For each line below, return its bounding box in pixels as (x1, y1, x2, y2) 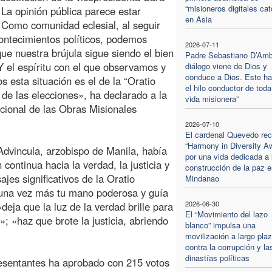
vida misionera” (185, 92, 239, 104)
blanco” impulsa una (185, 219, 256, 231)
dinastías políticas (185, 251, 250, 263)
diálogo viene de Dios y (185, 59, 267, 72)
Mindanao (185, 172, 219, 184)
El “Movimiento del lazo (185, 208, 268, 220)
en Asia (185, 13, 212, 25)
